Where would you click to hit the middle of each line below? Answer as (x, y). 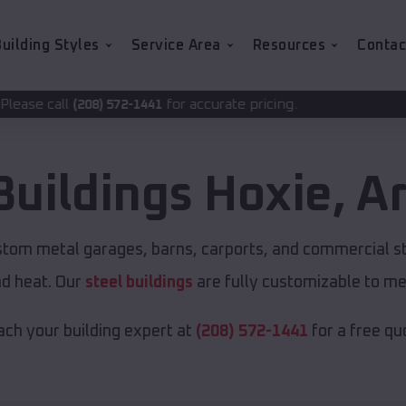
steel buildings (139, 283)
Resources (289, 45)
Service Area (176, 45)
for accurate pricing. (107, 104)
